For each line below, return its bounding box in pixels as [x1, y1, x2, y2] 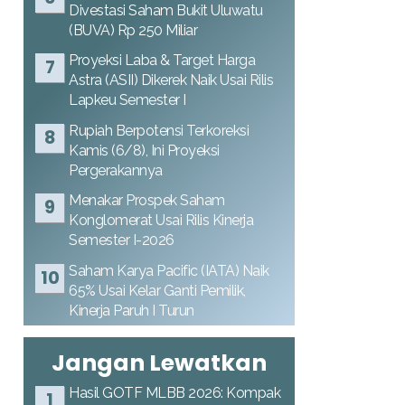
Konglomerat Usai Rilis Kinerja [69, 212, 253, 229]
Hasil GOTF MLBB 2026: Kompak [69, 383, 280, 401]
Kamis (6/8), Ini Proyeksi [69, 141, 220, 159]
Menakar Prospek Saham [69, 192, 225, 209]
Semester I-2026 [69, 231, 174, 249]
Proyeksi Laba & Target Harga [69, 52, 255, 69]
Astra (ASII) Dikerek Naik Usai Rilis [69, 71, 273, 89]
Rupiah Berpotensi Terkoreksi [69, 121, 249, 139]
